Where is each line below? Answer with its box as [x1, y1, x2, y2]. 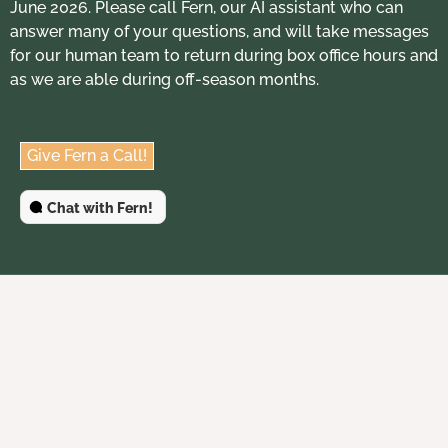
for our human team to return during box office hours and [10, 46, 438, 65]
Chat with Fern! [47, 200, 153, 216]
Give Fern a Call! [27, 146, 147, 165]
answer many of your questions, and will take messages [10, 22, 429, 41]
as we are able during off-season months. [10, 70, 319, 89]
